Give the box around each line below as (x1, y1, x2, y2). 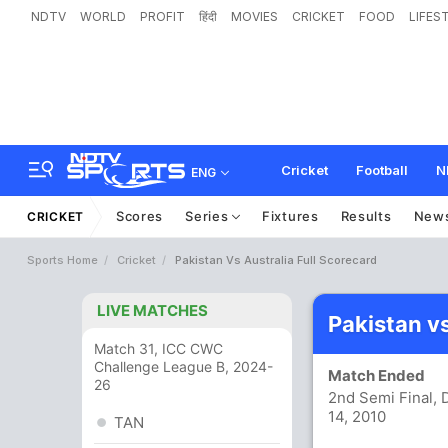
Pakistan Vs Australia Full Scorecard (175, 253, 377, 267)
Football (356, 162, 408, 178)
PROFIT (140, 9, 185, 24)
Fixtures (262, 208, 319, 224)
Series (185, 208, 233, 224)
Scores (115, 208, 164, 224)
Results (340, 208, 392, 224)
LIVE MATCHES (97, 301, 208, 320)
